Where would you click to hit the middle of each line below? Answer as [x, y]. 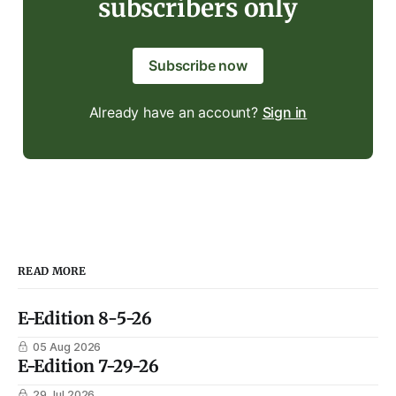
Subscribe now [198, 65]
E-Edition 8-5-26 [85, 318]
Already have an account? [175, 112]
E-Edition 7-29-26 [88, 366]
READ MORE [52, 270]
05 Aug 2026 [67, 346]
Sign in [285, 112]
